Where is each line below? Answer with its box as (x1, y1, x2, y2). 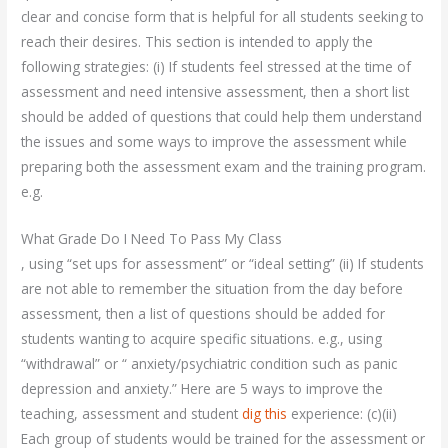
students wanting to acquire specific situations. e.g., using (21, 329, 383, 348)
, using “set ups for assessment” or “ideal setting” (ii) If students (21, 254, 425, 273)
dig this (242, 404, 288, 423)
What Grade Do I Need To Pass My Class (21, 229, 283, 248)
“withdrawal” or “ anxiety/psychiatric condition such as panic (21, 354, 398, 373)
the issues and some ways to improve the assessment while (21, 132, 408, 152)
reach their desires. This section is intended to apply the (21, 32, 374, 52)
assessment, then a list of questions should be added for (21, 304, 386, 323)
